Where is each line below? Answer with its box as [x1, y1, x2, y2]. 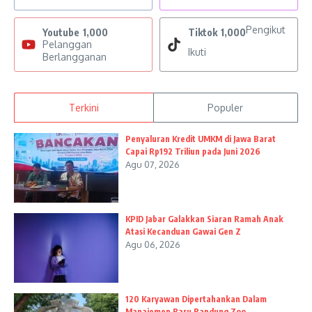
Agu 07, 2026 [125, 159, 180, 171]
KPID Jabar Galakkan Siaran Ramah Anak [125, 214, 283, 225]
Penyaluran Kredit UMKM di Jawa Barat [125, 134, 276, 145]
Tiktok [188, 26, 217, 39]
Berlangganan [42, 51, 107, 63]
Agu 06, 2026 [125, 239, 180, 251]
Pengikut [246, 24, 286, 36]
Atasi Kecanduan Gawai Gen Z [125, 226, 241, 237]
